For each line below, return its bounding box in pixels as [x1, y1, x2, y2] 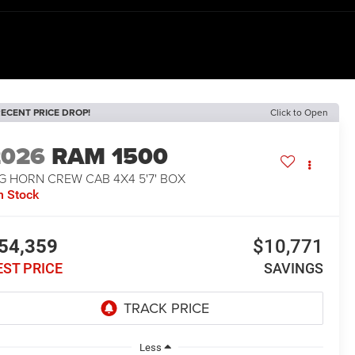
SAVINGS [263, 260, 323, 277]
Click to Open [270, 105, 328, 119]
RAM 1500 [52, 139, 169, 174]
